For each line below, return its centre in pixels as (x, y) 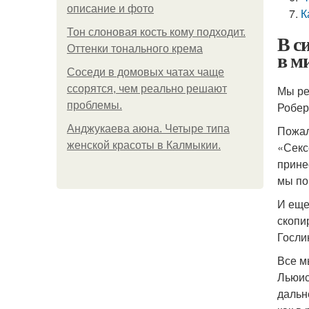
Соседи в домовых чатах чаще (146, 72)
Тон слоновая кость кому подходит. (156, 32)
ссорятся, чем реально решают (147, 89)
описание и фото (110, 9)
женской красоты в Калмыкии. (144, 145)
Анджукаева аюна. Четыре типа (148, 129)
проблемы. (94, 105)
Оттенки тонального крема (135, 49)
